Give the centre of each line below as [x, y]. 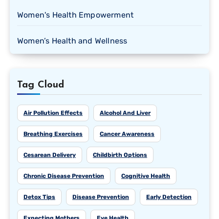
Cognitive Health [146, 176]
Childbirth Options [120, 155]
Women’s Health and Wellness [72, 41]
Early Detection [169, 197]
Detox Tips [39, 197]
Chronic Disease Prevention [64, 176]
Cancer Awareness [127, 134]
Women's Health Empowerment [76, 15]
